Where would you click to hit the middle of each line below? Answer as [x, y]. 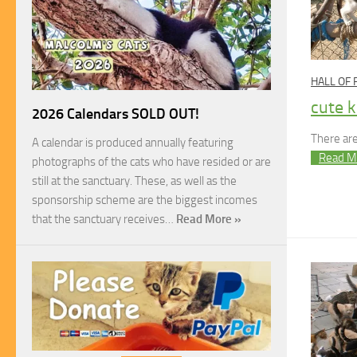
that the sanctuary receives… [104, 219]
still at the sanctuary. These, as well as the [134, 180]
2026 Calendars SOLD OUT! [116, 114]
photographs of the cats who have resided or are [151, 161]
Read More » [209, 219]
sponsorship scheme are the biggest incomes [145, 200]
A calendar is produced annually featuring [133, 142]
